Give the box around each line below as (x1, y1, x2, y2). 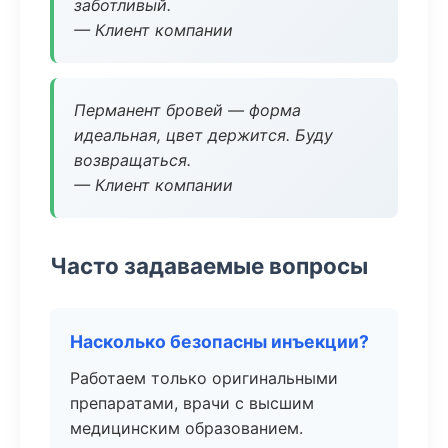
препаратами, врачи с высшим (70, 393, 314, 413)
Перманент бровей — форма (74, 100, 301, 120)
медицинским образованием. (70, 418, 303, 438)
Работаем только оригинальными (70, 368, 338, 388)
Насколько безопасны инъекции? (70, 331, 369, 352)
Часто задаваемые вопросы (50, 252, 368, 279)
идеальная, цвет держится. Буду (74, 125, 333, 145)
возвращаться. (74, 150, 191, 170)
